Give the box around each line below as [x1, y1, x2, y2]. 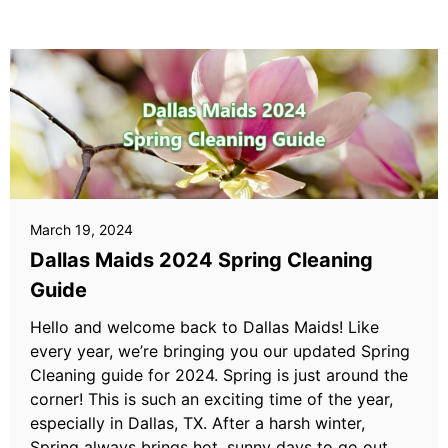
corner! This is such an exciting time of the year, [30, 389, 393, 409]
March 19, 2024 [30, 221, 133, 238]
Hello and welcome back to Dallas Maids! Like [30, 317, 379, 337]
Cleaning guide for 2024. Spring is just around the [30, 365, 408, 385]
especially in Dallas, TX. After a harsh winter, [30, 413, 365, 433]
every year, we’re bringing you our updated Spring [30, 341, 410, 361]
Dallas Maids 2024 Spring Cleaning [30, 248, 373, 272]
